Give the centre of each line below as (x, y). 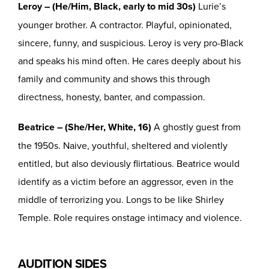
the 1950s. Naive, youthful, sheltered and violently (123, 146)
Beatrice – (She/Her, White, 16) (85, 127)
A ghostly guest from (196, 127)
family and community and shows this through (114, 79)
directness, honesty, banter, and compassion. (112, 97)
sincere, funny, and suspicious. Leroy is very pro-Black (131, 43)
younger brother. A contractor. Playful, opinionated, (125, 25)
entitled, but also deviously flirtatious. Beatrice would (129, 164)
